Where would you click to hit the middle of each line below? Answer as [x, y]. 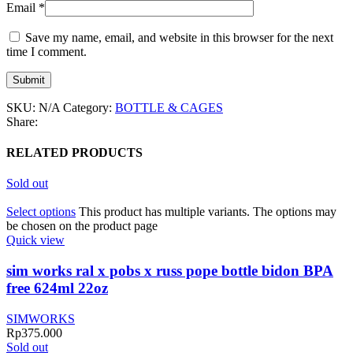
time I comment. [46, 51]
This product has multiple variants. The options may [208, 212]
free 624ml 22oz [57, 288]
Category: [87, 107]
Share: [22, 121]
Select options [41, 212]
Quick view [35, 240]
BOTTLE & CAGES [169, 107]
